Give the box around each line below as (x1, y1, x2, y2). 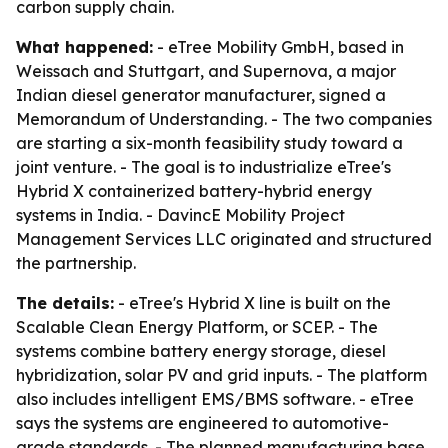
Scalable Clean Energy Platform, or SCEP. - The (16, 317, 378, 337)
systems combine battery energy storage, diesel (16, 341, 386, 361)
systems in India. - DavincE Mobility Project (16, 205, 345, 225)
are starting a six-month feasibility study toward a (16, 133, 403, 153)
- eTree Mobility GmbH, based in (153, 37, 404, 57)
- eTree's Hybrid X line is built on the (114, 293, 391, 313)
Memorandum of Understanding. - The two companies (16, 109, 432, 129)
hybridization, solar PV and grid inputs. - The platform (16, 365, 427, 385)
